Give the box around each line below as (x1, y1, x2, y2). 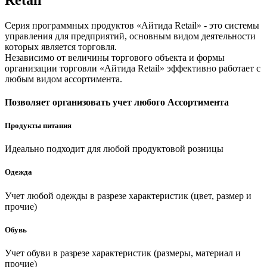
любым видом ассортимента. (5, 73, 122, 84)
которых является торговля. (5, 41, 117, 52)
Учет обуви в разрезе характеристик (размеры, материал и (5, 247, 241, 258)
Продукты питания (5, 121, 72, 131)
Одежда (5, 167, 32, 177)
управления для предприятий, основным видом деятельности (5, 30, 256, 41)
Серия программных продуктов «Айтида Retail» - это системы (5, 20, 259, 30)
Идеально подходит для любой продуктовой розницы (5, 144, 223, 154)
